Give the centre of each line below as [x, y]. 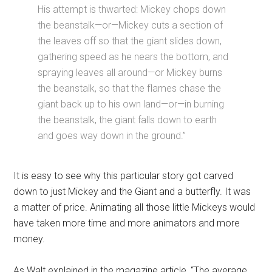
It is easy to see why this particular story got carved [124, 176]
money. [29, 239]
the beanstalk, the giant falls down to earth [127, 120]
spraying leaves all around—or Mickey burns [130, 73]
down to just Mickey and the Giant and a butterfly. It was [132, 192]
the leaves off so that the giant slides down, [130, 41]
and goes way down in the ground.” [112, 136]
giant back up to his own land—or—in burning [131, 104]
